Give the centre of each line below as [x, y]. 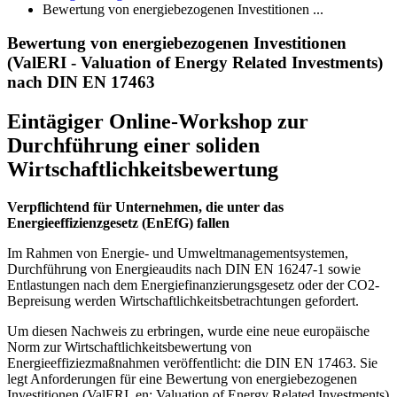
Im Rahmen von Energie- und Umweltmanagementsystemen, [178, 253]
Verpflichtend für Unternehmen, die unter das [145, 207]
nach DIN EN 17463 [81, 82]
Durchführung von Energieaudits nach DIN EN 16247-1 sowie [184, 269]
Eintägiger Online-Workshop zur [158, 122]
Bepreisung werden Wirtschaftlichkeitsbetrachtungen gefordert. [183, 301]
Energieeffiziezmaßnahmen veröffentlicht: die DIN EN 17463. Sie [192, 363]
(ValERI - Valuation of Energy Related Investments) [195, 63]
